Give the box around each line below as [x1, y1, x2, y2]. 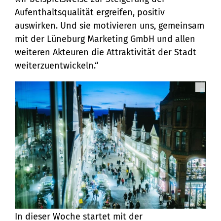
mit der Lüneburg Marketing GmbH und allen [15, 33, 195, 44]
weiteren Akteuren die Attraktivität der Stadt [15, 46, 196, 58]
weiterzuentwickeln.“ [15, 60, 98, 71]
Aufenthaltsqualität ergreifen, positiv [15, 6, 165, 18]
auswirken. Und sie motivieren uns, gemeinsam [15, 20, 204, 31]
